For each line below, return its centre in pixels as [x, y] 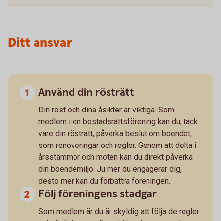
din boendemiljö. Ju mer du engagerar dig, [110, 169]
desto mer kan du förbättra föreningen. [104, 181]
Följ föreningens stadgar [98, 194]
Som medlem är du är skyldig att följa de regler [119, 211]
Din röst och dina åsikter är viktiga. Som [106, 110]
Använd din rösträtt [86, 92]
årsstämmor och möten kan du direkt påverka [116, 157]
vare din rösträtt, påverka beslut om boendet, [115, 133]
